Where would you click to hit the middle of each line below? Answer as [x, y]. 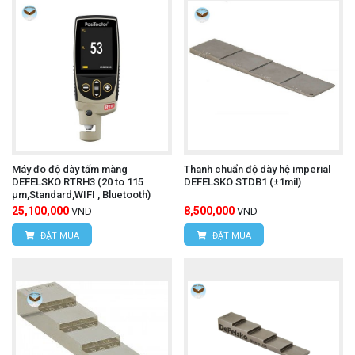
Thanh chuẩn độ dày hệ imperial [257, 169]
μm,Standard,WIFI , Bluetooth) [81, 194]
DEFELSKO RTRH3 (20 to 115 [78, 181]
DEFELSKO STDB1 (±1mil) [242, 181]
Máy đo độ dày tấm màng [70, 169]
